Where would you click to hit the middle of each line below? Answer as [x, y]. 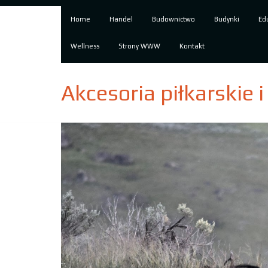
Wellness [85, 46]
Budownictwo [173, 19]
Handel [121, 19]
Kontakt [192, 46]
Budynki [227, 19]
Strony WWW [139, 46]
